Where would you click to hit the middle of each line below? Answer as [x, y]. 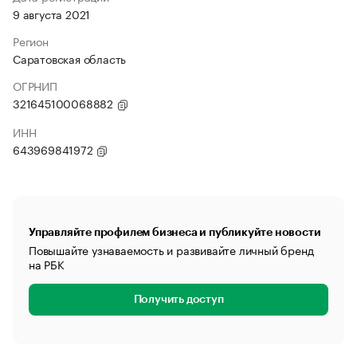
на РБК [47, 264]
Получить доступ [178, 300]
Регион [31, 41]
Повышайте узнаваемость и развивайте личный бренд [171, 249]
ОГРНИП [35, 85]
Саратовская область [70, 58]
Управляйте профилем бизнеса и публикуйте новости [175, 232]
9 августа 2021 [52, 14]
